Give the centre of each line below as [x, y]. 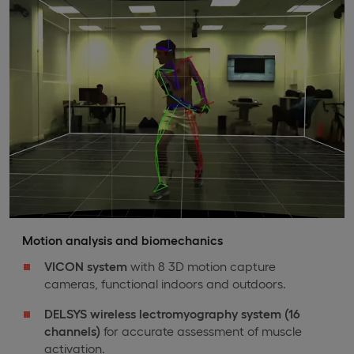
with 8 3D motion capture [201, 266]
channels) [72, 331]
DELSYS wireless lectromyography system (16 [172, 314]
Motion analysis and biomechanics [122, 240]
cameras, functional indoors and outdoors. [165, 284]
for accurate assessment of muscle [201, 331]
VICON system [86, 266]
